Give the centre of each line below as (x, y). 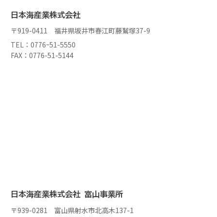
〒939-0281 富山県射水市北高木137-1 (72, 210)
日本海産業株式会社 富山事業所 (67, 194)
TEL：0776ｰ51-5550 (43, 45)
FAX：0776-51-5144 (42, 55)
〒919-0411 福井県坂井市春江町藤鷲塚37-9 (81, 31)
